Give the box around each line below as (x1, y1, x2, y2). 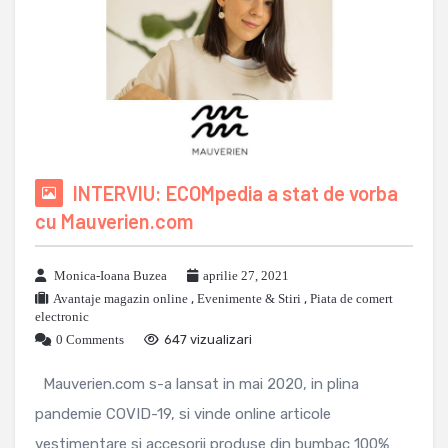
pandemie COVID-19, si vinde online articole (35, 405, 331, 424)
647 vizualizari (164, 332, 252, 348)
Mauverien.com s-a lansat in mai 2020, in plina (35, 375, 359, 394)
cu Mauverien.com (35, 209, 193, 234)
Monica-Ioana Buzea (54, 268, 167, 284)
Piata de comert (310, 291, 393, 307)
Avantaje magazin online (53, 291, 188, 307)
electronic (35, 309, 89, 325)
